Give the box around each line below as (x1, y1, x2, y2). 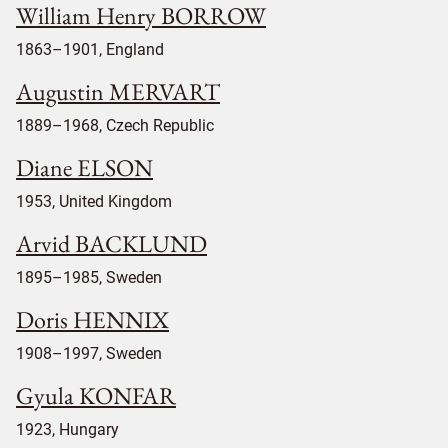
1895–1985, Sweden (16, 268, 162, 288)
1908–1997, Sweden (16, 344, 162, 364)
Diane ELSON (16, 152, 153, 184)
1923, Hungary (16, 420, 119, 440)
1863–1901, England (16, 40, 164, 60)
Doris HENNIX (16, 304, 169, 336)
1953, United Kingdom (16, 192, 172, 212)
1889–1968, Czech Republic (16, 116, 214, 136)
